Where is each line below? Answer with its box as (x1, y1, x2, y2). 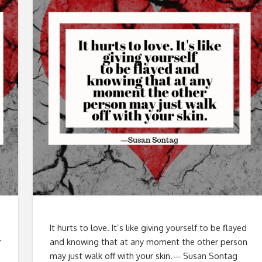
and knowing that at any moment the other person (49, 236, 247, 247)
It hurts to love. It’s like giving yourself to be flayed (49, 222, 247, 233)
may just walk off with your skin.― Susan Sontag (49, 250, 237, 261)
